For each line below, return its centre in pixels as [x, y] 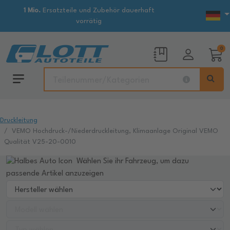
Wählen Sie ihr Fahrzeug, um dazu [132, 162]
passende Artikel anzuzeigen [55, 174]
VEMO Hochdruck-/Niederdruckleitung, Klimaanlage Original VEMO [115, 131]
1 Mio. [32, 11]
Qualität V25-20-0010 [40, 142]
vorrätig [89, 21]
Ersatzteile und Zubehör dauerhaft [97, 11]
